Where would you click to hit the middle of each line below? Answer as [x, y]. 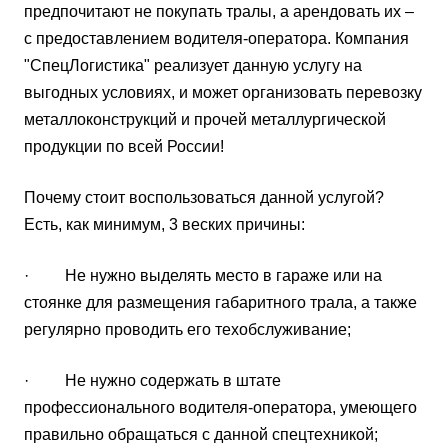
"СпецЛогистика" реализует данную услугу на [193, 65]
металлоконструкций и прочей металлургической [205, 119]
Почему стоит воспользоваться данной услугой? [204, 197]
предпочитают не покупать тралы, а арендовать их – [219, 11]
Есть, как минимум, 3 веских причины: [164, 224]
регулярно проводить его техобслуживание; [187, 329]
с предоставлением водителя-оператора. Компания [216, 38]
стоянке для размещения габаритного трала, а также [220, 302]
